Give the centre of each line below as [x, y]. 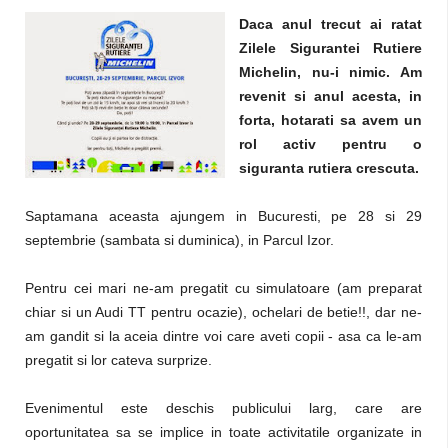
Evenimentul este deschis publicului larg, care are [223, 408]
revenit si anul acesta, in [330, 96]
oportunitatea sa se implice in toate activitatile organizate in [223, 432]
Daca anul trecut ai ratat [330, 24]
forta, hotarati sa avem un [330, 120]
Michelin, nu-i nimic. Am [330, 72]
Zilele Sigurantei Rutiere [330, 48]
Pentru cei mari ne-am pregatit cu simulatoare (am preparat [223, 288]
